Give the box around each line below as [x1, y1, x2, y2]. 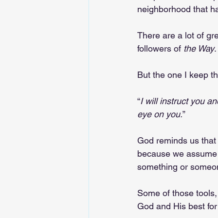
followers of [137, 43, 183, 54]
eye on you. [137, 109, 182, 119]
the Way [183, 43, 214, 54]
